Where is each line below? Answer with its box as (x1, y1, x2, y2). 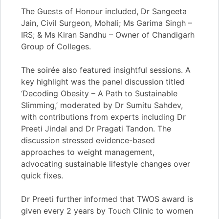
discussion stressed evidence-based (21, 135, 155, 145)
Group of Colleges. (21, 41, 91, 51)
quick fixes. (21, 170, 63, 180)
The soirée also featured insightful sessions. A (21, 65, 191, 75)
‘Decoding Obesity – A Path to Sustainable (21, 88, 177, 98)
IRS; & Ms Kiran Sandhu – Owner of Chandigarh (21, 29, 195, 40)
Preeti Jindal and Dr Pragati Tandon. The (21, 123, 171, 133)
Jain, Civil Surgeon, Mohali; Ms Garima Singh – (21, 18, 192, 28)
